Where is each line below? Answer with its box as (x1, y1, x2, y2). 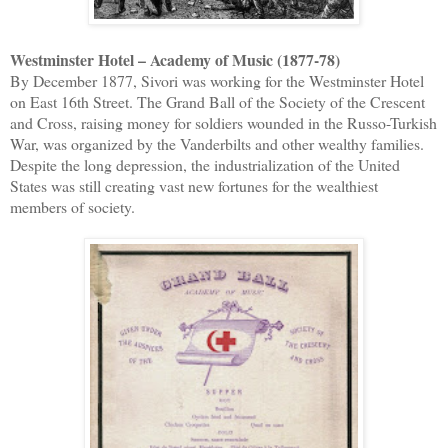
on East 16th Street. (10, 90, 137, 112)
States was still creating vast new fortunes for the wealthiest (10, 174, 378, 196)
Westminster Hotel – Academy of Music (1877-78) (10, 47, 345, 71)
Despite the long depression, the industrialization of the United (10, 153, 400, 175)
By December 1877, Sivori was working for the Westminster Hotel (10, 69, 424, 91)
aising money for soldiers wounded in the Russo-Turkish (86, 111, 437, 133)
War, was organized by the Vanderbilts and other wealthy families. (10, 132, 424, 154)
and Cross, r (10, 111, 86, 133)
